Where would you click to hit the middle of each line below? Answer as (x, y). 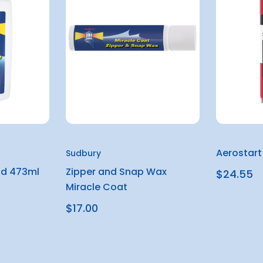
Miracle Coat (97, 187)
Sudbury (83, 153)
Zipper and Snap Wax (116, 171)
